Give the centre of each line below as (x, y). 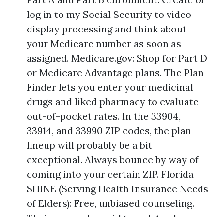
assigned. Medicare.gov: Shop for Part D (117, 58)
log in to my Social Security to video (109, 14)
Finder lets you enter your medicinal (110, 87)
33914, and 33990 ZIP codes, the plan (109, 131)
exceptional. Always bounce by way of (113, 160)
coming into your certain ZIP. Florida (110, 174)
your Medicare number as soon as (104, 43)
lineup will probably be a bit (89, 145)
